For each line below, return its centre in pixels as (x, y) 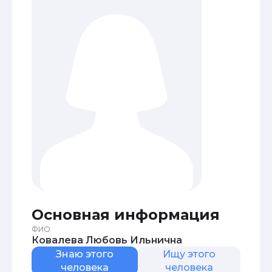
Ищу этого (189, 254)
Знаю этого (84, 254)
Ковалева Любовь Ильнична (134, 240)
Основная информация (126, 215)
